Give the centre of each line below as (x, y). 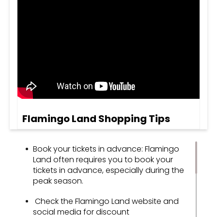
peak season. (58, 181)
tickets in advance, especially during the (108, 170)
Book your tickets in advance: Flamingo (106, 149)
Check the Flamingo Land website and (106, 201)
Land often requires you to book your (103, 159)
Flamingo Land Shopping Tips (96, 118)
